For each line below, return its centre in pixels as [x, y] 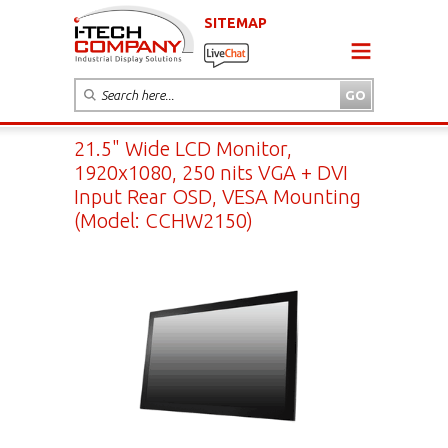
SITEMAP [235, 22]
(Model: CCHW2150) [163, 220]
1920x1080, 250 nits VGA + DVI [211, 172]
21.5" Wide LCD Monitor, [183, 148]
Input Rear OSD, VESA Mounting [217, 196]
